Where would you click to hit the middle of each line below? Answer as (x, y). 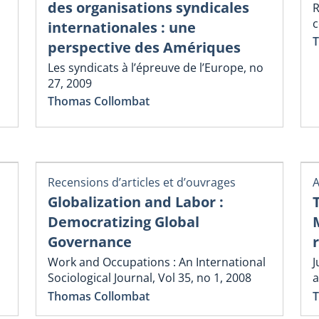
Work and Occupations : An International (157, 262)
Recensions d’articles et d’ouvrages (142, 182)
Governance (90, 242)
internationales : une (122, 27)
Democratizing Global (124, 222)
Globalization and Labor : (136, 202)
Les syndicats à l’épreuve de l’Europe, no (156, 67)
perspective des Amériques (144, 47)
